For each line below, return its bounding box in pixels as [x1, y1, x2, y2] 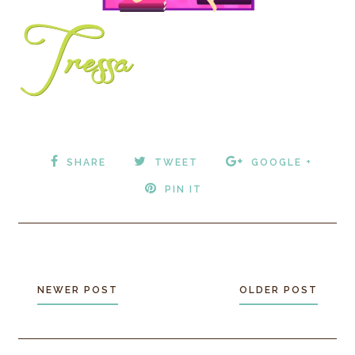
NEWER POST [37, 284, 119, 296]
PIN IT [164, 184, 202, 196]
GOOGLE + [250, 157, 312, 169]
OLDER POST [239, 284, 318, 296]
